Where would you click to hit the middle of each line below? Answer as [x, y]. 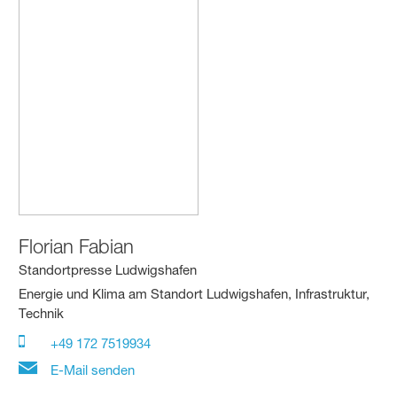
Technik [42, 314]
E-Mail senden [91, 370]
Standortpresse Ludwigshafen [108, 270]
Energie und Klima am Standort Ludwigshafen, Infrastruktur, [195, 294]
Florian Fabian [77, 247]
